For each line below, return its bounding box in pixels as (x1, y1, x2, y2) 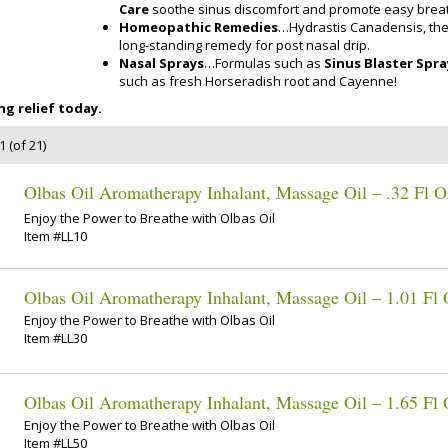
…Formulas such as (204, 53, 324, 72)
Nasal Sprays (119, 53, 204, 72)
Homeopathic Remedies (119, 17, 278, 36)
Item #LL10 (24, 227, 87, 246)
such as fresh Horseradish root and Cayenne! (119, 71, 397, 90)
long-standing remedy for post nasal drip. (119, 35, 370, 54)
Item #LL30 (24, 329, 87, 348)
